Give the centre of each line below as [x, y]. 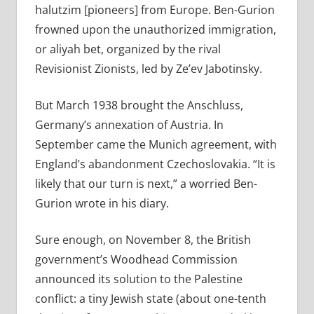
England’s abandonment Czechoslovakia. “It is [155, 164]
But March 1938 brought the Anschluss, [139, 105]
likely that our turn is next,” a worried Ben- [146, 184]
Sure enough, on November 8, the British [143, 240]
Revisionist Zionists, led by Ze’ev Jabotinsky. [148, 69]
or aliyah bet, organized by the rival [128, 49]
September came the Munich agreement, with [156, 145]
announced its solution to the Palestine [138, 279]
